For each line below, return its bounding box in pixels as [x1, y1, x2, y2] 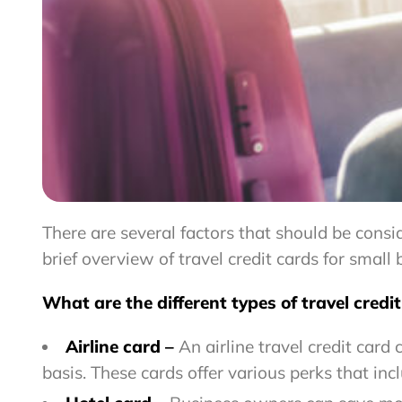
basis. [42, 362, 91, 384]
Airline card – [66, 336, 179, 358]
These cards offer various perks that [91, 362, 373, 384]
